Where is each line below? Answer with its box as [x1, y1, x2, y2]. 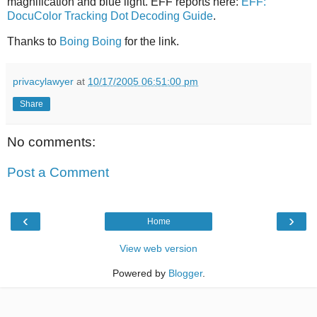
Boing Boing [59, 35, 122, 47]
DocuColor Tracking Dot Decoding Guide [7, 9, 213, 22]
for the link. [122, 35, 179, 47]
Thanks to [7, 35, 59, 47]
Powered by [112, 267, 168, 279]
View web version [120, 242, 197, 254]
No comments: [7, 134, 96, 149]
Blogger [168, 267, 202, 279]
